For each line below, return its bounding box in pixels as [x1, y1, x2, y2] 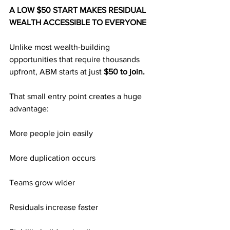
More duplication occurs [9, 154, 95, 162]
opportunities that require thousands [9, 55, 142, 64]
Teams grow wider [9, 178, 75, 187]
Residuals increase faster [9, 203, 98, 212]
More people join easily [9, 129, 93, 138]
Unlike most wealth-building [9, 43, 112, 51]
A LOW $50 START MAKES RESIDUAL [9, 6, 148, 14]
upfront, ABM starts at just [9, 67, 104, 76]
